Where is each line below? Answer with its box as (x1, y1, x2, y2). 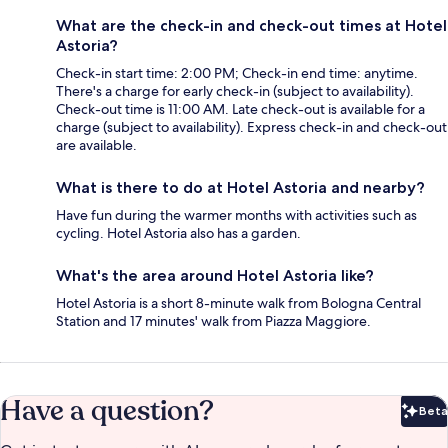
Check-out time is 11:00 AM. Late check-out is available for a (56, 100, 425, 119)
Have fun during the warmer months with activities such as (56, 206, 417, 225)
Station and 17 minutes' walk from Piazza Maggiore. (56, 312, 371, 331)
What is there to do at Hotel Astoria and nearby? (56, 178, 425, 198)
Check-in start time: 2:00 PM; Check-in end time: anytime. (56, 64, 418, 83)
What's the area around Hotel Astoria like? (56, 266, 374, 286)
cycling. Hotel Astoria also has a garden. (56, 224, 301, 243)
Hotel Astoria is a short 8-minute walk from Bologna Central (56, 294, 421, 313)
